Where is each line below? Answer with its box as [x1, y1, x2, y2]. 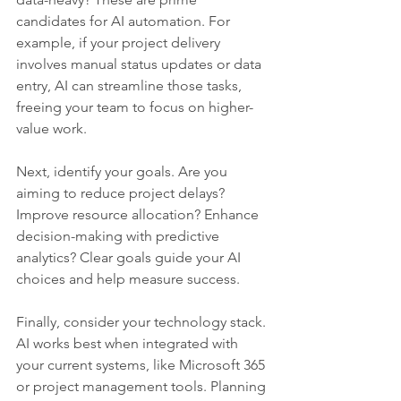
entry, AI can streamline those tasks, [16, 77, 245, 95]
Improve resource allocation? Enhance [16, 206, 262, 224]
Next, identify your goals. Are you [16, 163, 231, 181]
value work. [16, 120, 87, 138]
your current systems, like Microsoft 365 [16, 356, 269, 374]
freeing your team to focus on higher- [16, 98, 253, 116]
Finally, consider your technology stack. [16, 313, 269, 331]
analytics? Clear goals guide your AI [16, 249, 244, 267]
